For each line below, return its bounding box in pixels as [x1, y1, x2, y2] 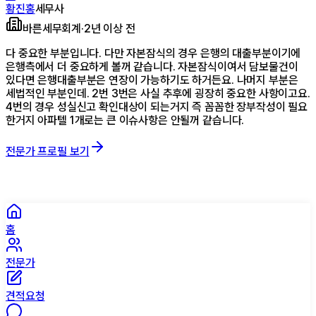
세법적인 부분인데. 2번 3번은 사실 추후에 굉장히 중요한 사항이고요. [6, 86, 310, 100]
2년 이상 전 [83, 21, 135, 35]
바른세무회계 [23, 21, 82, 35]
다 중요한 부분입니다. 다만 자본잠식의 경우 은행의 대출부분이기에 [6, 46, 301, 60]
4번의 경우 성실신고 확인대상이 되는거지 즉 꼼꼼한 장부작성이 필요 [6, 99, 308, 114]
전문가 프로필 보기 [6, 144, 90, 158]
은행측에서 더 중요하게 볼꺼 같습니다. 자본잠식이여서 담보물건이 [6, 59, 298, 73]
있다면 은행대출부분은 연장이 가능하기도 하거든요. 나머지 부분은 [6, 73, 298, 87]
